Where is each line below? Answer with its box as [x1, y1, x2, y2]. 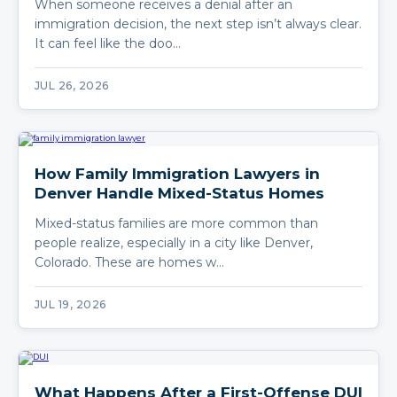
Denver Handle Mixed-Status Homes [35, 183, 324, 202]
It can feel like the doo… [35, 35, 181, 51]
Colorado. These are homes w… [35, 253, 224, 270]
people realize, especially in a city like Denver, [35, 234, 313, 251]
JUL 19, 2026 [35, 297, 106, 311]
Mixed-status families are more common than [35, 214, 318, 231]
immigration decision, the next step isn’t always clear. [35, 15, 362, 32]
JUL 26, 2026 [35, 78, 109, 92]
